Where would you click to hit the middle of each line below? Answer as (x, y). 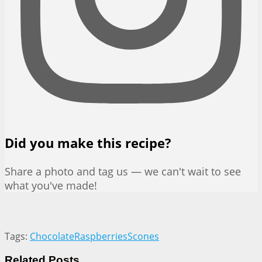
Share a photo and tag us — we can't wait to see (123, 172)
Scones (143, 237)
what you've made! (51, 186)
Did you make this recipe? (88, 143)
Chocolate (52, 237)
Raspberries (101, 237)
